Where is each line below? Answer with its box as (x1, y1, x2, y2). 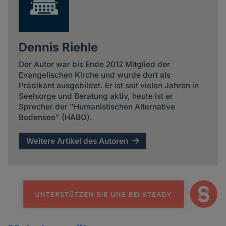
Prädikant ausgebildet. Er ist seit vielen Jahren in (18, 81, 199, 91)
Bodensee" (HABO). (18, 112, 92, 123)
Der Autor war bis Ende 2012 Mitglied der (18, 60, 170, 70)
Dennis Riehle (18, 39, 98, 54)
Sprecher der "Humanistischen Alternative (18, 102, 175, 112)
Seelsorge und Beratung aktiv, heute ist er (18, 91, 173, 101)
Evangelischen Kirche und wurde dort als (18, 70, 171, 80)
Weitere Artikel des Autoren (26, 136, 129, 146)
